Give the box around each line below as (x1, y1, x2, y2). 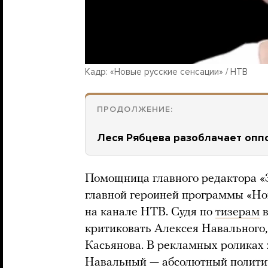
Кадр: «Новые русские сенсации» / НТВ (85, 66, 248, 77)
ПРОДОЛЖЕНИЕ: (97, 103, 173, 114)
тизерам (215, 206, 260, 218)
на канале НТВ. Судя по (85, 206, 215, 218)
